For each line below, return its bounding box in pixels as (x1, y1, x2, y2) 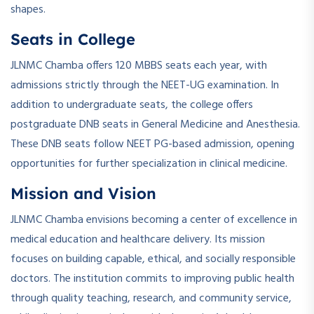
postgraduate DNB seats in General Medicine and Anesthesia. (11, 116, 300, 135)
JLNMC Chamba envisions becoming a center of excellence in (11, 211, 297, 230)
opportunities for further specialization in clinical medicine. (11, 155, 287, 174)
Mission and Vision (11, 184, 156, 204)
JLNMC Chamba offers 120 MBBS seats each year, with (11, 57, 267, 76)
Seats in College (11, 29, 135, 50)
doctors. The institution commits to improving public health (11, 270, 294, 289)
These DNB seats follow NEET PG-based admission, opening (11, 135, 294, 154)
